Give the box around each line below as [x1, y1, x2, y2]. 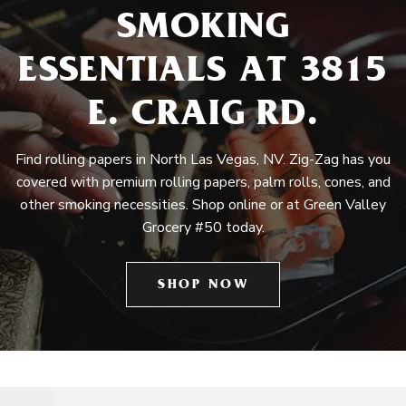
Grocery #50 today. [141, 217, 265, 237]
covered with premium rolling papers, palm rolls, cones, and [15, 172, 391, 192]
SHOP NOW [158, 279, 248, 293]
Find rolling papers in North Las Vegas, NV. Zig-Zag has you [15, 150, 391, 169]
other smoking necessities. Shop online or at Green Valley [20, 195, 386, 215]
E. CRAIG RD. [88, 99, 318, 136]
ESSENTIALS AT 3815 [18, 55, 388, 92]
